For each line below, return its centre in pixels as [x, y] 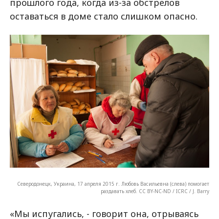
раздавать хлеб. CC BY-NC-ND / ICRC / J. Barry [155, 191]
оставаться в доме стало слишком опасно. [104, 16]
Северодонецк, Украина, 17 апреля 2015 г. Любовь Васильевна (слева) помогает [113, 184]
